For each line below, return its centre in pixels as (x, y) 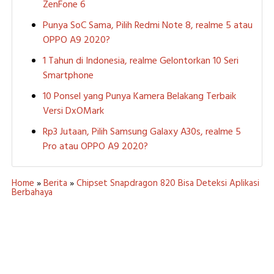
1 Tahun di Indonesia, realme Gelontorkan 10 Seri (140, 61)
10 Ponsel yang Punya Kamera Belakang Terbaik (139, 96)
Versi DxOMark (73, 111)
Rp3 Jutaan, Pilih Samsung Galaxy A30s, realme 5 (142, 132)
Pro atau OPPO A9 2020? (95, 146)
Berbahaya (32, 192)
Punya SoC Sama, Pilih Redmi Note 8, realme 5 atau (147, 25)
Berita (55, 183)
